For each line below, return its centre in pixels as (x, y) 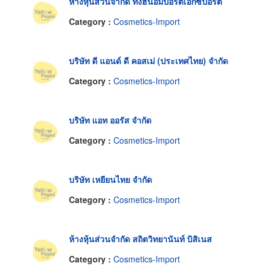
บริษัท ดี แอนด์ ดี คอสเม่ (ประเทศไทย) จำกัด (148, 61)
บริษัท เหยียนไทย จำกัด (110, 180)
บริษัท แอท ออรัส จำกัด (110, 120)
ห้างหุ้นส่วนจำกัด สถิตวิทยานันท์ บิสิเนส (140, 239)
